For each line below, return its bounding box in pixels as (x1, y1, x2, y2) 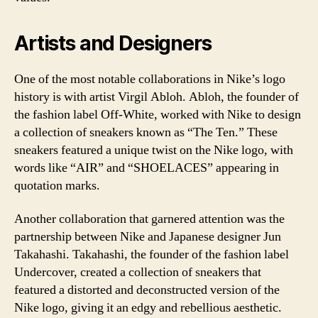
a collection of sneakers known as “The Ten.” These (14, 124, 278, 141)
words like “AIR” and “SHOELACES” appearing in (14, 159, 279, 176)
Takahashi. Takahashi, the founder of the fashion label (14, 246, 289, 263)
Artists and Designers (14, 31, 212, 55)
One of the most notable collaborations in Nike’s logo (14, 70, 285, 87)
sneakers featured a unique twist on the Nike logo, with (14, 141, 293, 158)
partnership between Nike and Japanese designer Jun (14, 229, 281, 245)
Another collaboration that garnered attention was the (14, 211, 285, 227)
